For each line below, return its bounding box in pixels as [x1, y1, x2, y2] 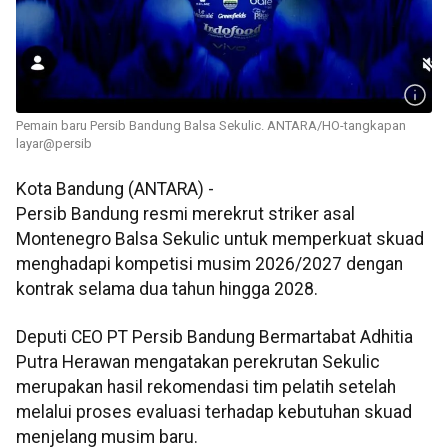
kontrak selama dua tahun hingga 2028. [16, 279, 318, 300]
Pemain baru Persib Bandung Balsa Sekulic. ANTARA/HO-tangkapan [16, 118, 406, 134]
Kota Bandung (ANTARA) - [16, 179, 214, 200]
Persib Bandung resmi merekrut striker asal [16, 204, 355, 225]
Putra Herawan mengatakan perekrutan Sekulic [16, 351, 380, 372]
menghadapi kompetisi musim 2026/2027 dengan [16, 254, 403, 275]
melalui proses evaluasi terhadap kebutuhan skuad [16, 401, 412, 422]
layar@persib [16, 136, 92, 152]
